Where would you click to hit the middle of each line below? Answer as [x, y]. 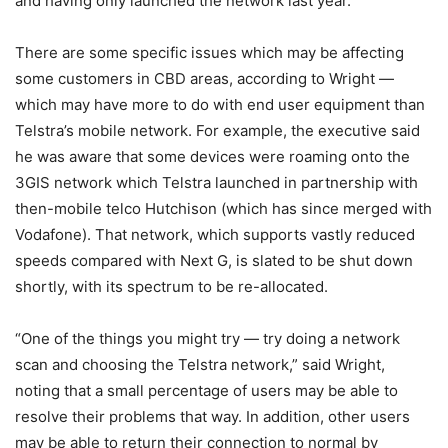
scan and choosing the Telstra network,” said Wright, [200, 364]
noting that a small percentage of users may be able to [206, 390]
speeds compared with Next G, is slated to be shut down [214, 260]
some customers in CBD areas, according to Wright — [204, 78]
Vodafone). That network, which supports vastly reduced [215, 234]
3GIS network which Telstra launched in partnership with [216, 182]
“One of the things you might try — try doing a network [207, 338]
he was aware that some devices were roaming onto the [212, 156]
